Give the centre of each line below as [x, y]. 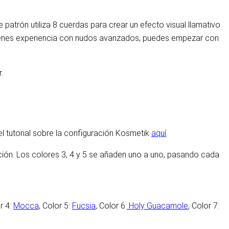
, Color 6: [111, 206]
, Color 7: [204, 206]
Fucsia [84, 206]
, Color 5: [55, 206]
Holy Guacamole [157, 206]
